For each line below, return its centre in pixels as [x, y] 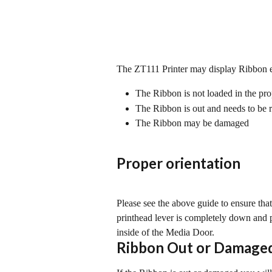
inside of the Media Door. [165, 233]
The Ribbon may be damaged [192, 123]
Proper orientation [178, 163]
